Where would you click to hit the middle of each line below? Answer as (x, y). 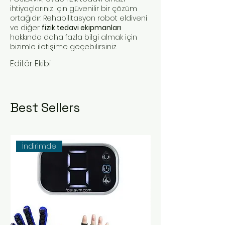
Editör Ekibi (30, 63)
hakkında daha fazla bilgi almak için (74, 37)
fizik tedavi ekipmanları (81, 27)
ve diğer (26, 27)
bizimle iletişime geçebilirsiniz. (64, 46)
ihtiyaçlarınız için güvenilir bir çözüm (74, 8)
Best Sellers (45, 107)
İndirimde (39, 146)
